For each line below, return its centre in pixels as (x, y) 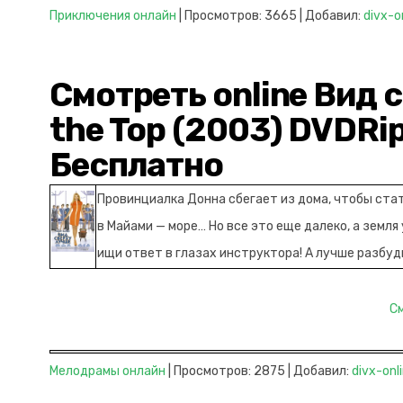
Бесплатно (137, 165)
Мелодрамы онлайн (107, 371)
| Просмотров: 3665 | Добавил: (270, 16)
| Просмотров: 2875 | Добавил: (259, 371)
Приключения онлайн (113, 16)
